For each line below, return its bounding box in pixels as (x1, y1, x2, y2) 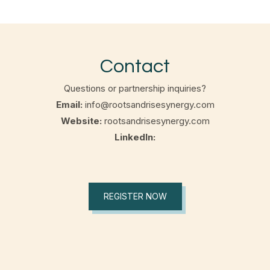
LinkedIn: (115, 131, 155, 143)
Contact (100, 57, 170, 77)
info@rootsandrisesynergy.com (84, 99, 215, 111)
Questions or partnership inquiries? (64, 83, 206, 95)
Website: (60, 115, 104, 127)
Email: (55, 99, 85, 111)
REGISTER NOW (103, 190, 167, 201)
